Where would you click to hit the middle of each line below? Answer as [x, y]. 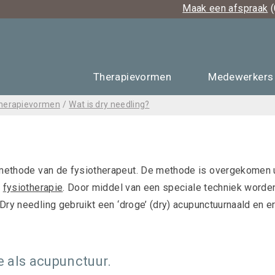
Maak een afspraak [225, 8]
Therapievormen [133, 77]
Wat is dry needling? [109, 104]
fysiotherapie [33, 188]
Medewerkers [241, 77]
